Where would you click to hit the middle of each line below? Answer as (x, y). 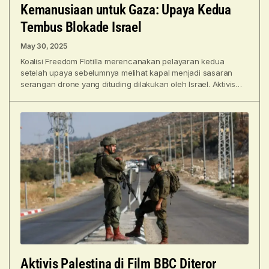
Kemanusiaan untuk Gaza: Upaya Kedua (126, 10)
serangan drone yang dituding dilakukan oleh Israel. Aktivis (128, 84)
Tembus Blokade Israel (81, 27)
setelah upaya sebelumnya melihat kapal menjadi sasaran (127, 72)
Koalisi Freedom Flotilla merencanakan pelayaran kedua (122, 61)
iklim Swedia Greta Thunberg (74, 95)
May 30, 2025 (44, 46)
